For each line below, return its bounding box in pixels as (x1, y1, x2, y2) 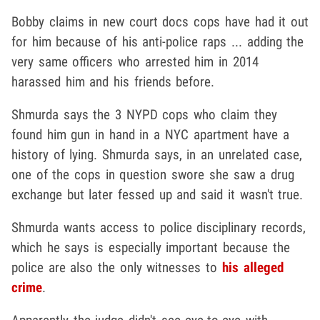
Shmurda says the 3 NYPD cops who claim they (11, 106, 277, 123)
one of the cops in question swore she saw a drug (11, 166, 294, 183)
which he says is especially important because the (11, 239, 290, 256)
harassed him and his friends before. (11, 73, 215, 90)
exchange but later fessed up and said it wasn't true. (11, 186, 304, 203)
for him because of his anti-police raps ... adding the (11, 33, 304, 50)
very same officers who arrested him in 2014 (11, 53, 259, 70)
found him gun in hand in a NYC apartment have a (11, 126, 289, 143)
